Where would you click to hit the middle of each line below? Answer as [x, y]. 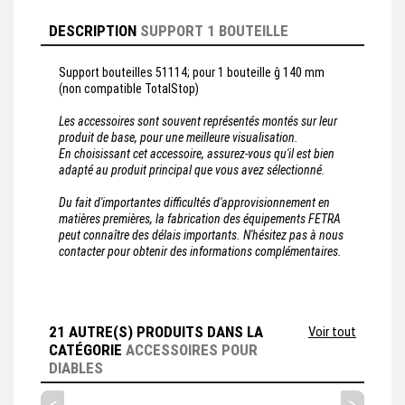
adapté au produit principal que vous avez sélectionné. [192, 170]
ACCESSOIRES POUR [192, 350]
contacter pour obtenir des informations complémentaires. [200, 252]
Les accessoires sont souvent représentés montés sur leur [198, 122]
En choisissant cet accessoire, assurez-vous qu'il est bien [197, 154]
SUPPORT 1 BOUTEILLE [214, 31]
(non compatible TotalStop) [129, 89]
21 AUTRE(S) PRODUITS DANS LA [156, 332]
